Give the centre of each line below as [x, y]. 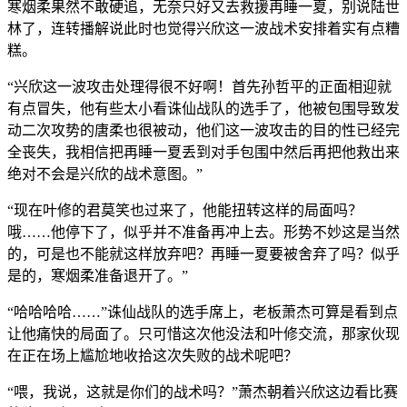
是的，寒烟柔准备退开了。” [98, 275]
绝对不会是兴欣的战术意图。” [105, 174]
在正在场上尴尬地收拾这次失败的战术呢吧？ [153, 355]
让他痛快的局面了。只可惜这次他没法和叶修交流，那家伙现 [203, 333]
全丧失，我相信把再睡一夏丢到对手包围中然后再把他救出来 [203, 152]
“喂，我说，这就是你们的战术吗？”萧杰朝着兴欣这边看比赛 [203, 392]
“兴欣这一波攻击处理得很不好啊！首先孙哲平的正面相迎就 [199, 86]
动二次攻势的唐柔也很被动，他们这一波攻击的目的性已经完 [203, 130]
